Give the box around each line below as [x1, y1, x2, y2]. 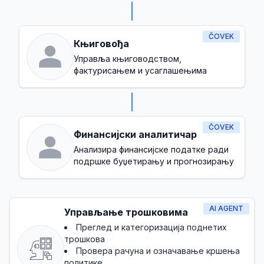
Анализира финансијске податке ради [74, 144, 229, 154]
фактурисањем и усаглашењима [74, 65, 207, 75]
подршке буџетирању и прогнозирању [74, 156, 234, 166]
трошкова [64, 234, 105, 244]
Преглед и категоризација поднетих [76, 222, 227, 232]
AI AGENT [209, 204, 243, 213]
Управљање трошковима [64, 206, 188, 218]
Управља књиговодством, [74, 54, 181, 64]
